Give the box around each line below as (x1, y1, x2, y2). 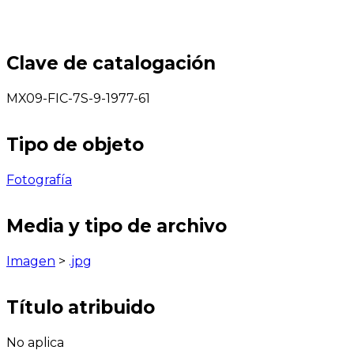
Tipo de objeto (6, 133, 144, 156)
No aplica (6, 335, 64, 351)
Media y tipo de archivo (6, 214, 227, 237)
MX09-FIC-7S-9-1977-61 (6, 90, 150, 106)
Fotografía (6, 171, 72, 187)
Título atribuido (6, 296, 155, 319)
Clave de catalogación (6, 51, 216, 74)
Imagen (6, 253, 55, 269)
